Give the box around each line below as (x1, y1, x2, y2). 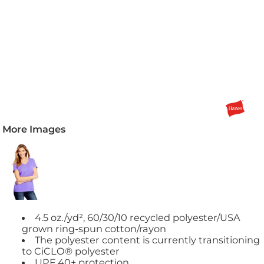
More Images (2, 123, 66, 136)
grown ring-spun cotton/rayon (21, 223, 166, 235)
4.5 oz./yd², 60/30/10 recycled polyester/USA (35, 212, 241, 224)
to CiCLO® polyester (21, 245, 120, 258)
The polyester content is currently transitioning (35, 234, 260, 246)
